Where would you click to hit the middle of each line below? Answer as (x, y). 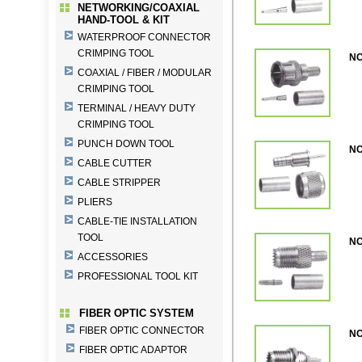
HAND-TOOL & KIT (124, 20)
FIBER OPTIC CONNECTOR (142, 330)
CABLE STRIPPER (119, 183)
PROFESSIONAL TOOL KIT (138, 276)
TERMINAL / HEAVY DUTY (137, 108)
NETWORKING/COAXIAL (139, 8)
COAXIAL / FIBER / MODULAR (145, 73)
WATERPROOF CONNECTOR (144, 37)
